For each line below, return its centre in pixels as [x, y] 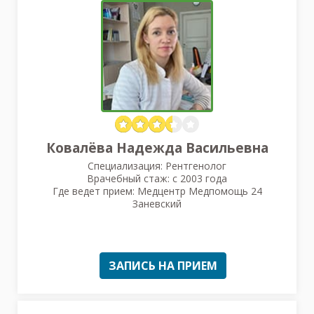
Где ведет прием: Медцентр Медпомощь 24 [157, 191]
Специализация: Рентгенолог [157, 165]
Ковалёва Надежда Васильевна [157, 148]
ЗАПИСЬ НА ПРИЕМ [163, 265]
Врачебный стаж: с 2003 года [157, 178]
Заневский [157, 203]
